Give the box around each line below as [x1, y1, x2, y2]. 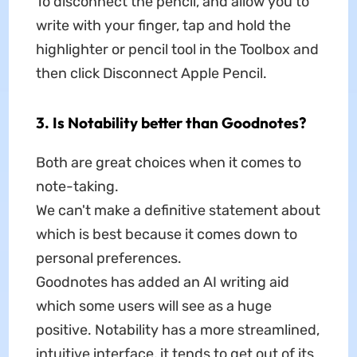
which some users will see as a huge [35, 297, 272, 316]
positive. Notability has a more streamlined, [35, 321, 320, 339]
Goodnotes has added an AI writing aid [35, 273, 289, 292]
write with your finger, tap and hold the [35, 17, 291, 35]
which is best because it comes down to [35, 226, 297, 244]
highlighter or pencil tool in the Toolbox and [35, 41, 319, 59]
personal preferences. [35, 249, 182, 268]
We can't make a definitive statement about [35, 202, 320, 220]
